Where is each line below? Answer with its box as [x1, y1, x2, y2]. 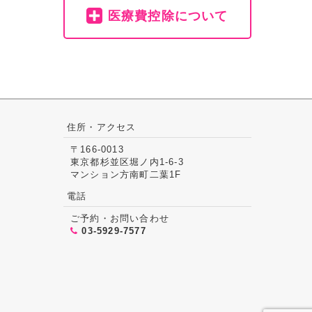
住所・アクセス [67, 123, 136, 132]
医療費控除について [103, 9, 228, 24]
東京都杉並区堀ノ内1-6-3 [70, 157, 184, 167]
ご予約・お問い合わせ [70, 214, 169, 224]
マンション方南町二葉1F [70, 170, 182, 180]
